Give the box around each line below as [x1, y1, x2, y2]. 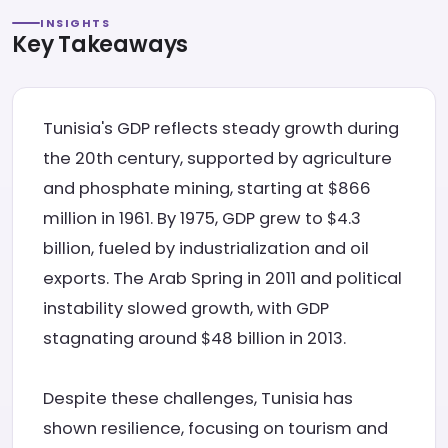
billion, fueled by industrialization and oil [43, 237, 369, 260]
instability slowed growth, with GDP [43, 297, 329, 320]
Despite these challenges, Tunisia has [43, 387, 353, 410]
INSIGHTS [40, 15, 111, 31]
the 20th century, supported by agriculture [43, 147, 392, 170]
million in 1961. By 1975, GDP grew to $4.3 [43, 207, 361, 230]
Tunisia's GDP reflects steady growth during [43, 117, 399, 140]
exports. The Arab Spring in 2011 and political [43, 267, 402, 290]
